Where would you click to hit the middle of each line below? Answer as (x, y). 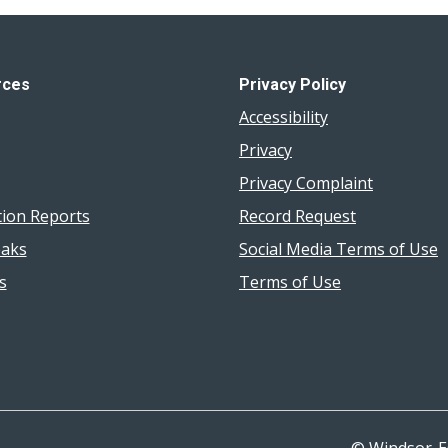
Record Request (297, 216)
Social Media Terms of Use (338, 249)
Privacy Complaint (306, 183)
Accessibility (283, 117)
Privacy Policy (292, 84)
